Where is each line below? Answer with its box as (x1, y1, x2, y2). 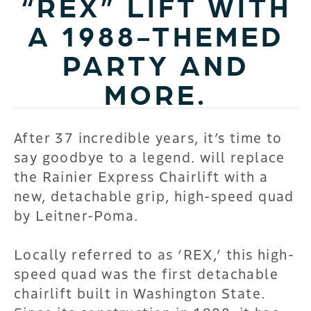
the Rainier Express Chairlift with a (14, 165, 269, 186)
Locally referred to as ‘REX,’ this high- (14, 243, 294, 264)
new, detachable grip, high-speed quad (14, 185, 294, 205)
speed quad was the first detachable (14, 262, 278, 283)
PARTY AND (62, 47, 249, 81)
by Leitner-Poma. (14, 204, 140, 225)
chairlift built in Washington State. (14, 282, 266, 303)
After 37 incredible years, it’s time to (14, 126, 283, 147)
